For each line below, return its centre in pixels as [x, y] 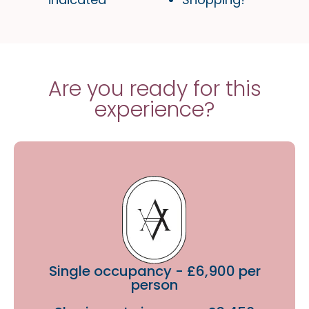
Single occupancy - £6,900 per [154, 271]
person [154, 285]
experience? [154, 110]
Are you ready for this [154, 89]
